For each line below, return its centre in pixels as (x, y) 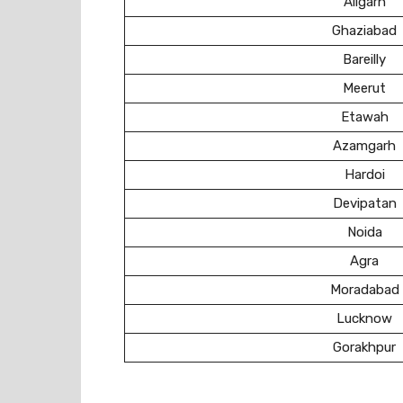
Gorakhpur (364, 347)
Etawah (364, 117)
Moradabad (364, 290)
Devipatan (364, 203)
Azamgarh (364, 146)
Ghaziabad (364, 31)
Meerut (364, 88)
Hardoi (364, 175)
